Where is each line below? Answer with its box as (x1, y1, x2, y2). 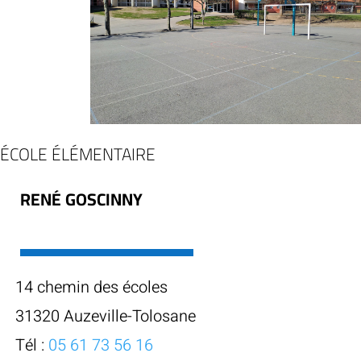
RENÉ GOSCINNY (20, 184, 143, 216)
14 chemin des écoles (15, 276, 168, 300)
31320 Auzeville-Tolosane (15, 305, 196, 329)
